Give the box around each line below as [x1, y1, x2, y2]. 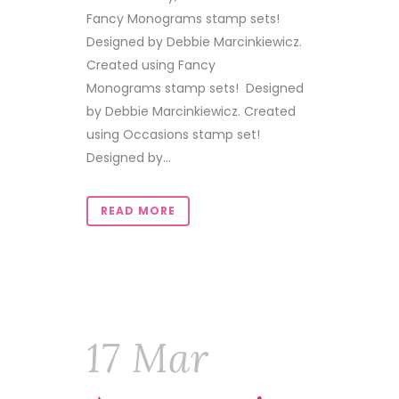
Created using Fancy [86, 56, 216, 74]
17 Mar [86, 333, 209, 383]
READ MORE [101, 203, 175, 218]
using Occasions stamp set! [86, 126, 264, 143]
